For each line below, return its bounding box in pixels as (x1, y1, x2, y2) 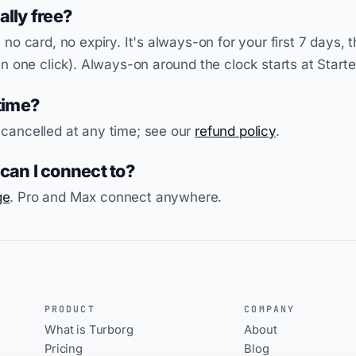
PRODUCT (44, 303, 95, 315)
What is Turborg (44, 323, 133, 338)
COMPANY (244, 303, 295, 315)
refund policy (195, 122, 276, 139)
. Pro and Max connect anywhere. (10, 189, 222, 206)
